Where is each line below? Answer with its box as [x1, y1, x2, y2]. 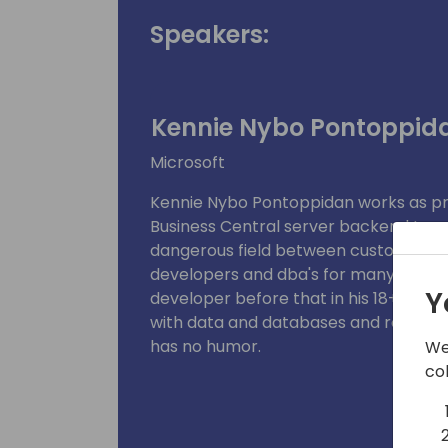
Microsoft [150, 150, 225, 174]
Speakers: [150, 17, 269, 51]
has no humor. [150, 334, 261, 358]
